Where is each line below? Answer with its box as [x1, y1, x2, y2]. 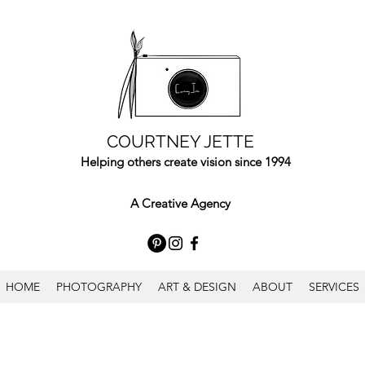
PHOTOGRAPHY [56, 279, 142, 294]
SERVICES [309, 279, 359, 294]
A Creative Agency [130, 196, 231, 211]
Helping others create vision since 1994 [81, 154, 292, 169]
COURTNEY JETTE [106, 131, 254, 152]
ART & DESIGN [158, 279, 236, 294]
